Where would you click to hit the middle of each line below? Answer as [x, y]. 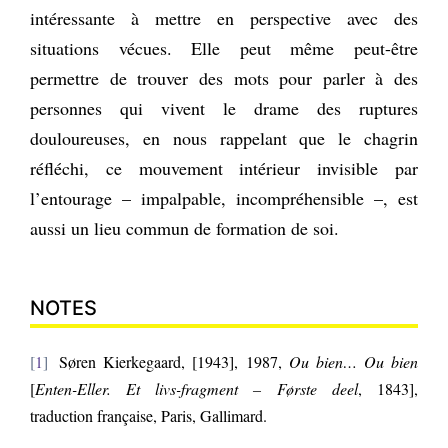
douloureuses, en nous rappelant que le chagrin [224, 137]
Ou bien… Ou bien [349, 361]
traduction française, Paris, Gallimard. [148, 415]
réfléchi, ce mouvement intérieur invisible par [224, 167]
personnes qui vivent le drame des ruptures [224, 107]
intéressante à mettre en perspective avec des [224, 17]
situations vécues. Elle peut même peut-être [224, 47]
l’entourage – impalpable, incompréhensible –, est [224, 197]
